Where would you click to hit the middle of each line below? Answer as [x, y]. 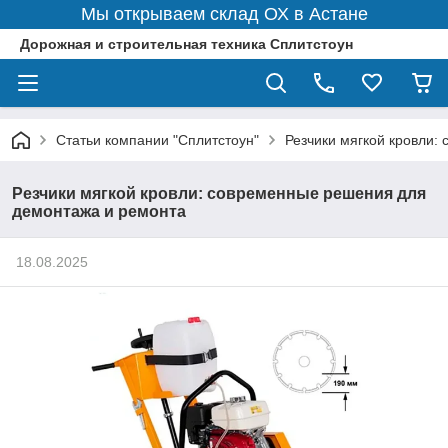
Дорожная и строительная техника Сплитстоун [186, 44]
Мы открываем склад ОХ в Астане [224, 14]
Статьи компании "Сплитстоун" [157, 140]
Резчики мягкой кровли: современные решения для [219, 193]
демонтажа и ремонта [99, 211]
